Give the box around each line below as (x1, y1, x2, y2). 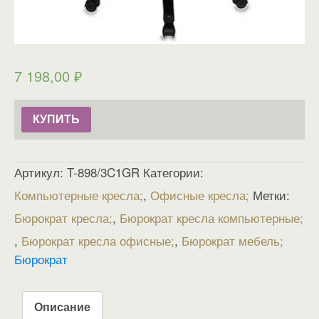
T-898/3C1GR (67, 162, 140, 181)
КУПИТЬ (33, 113, 80, 125)
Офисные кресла (150, 185, 246, 204)
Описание (34, 298, 90, 315)
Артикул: (14, 162, 67, 181)
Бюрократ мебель (182, 231, 280, 249)
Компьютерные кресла (14, 185, 140, 204)
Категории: (143, 162, 204, 181)
